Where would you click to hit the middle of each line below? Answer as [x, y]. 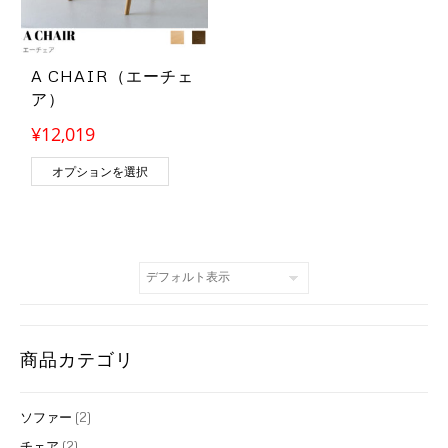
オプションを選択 [100, 171]
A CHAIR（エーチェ [112, 76]
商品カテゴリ [77, 359]
